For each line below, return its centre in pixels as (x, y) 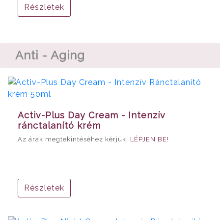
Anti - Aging (50, 55)
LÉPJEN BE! (150, 139)
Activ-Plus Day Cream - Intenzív (92, 115)
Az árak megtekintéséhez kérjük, (74, 139)
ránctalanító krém (59, 126)
